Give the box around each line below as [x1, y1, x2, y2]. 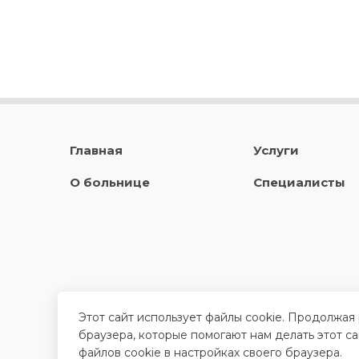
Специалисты [252, 175, 345, 190]
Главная [70, 143, 123, 158]
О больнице [70, 175, 150, 190]
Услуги [252, 143, 299, 158]
